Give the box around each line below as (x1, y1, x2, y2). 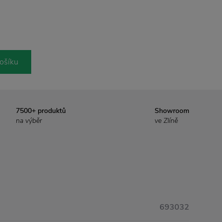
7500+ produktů (16, 106, 66, 116)
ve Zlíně (155, 116, 178, 126)
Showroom (155, 106, 189, 116)
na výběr (16, 116, 42, 126)
